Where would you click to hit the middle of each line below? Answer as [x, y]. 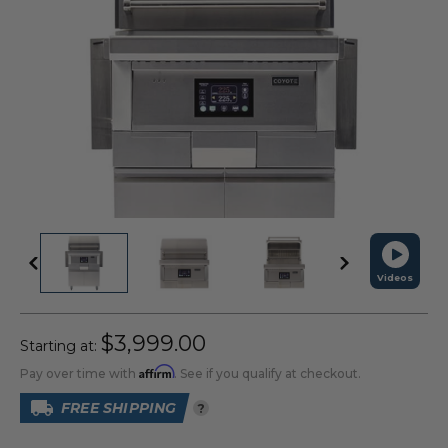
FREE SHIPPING [119, 408]
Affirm [156, 371]
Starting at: [60, 346]
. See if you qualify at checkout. [267, 373]
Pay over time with [79, 373]
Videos [395, 277]
